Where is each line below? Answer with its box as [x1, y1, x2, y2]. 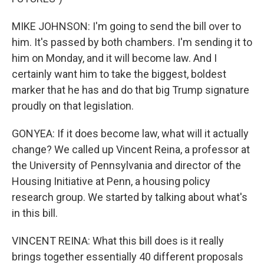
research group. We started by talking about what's [12, 191, 247, 204]
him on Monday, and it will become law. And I [12, 52, 217, 65]
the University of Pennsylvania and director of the [12, 159, 241, 172]
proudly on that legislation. [12, 100, 134, 113]
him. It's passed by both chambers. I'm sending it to [12, 36, 252, 49]
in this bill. [12, 207, 58, 220]
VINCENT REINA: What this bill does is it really [12, 235, 224, 247]
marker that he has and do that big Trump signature [12, 84, 249, 97]
